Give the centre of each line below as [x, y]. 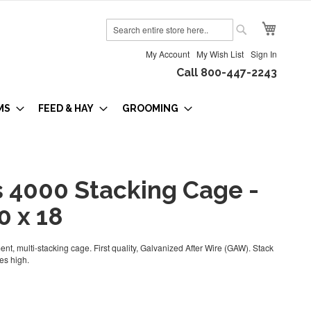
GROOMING [150, 108]
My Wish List [220, 53]
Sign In [264, 53]
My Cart [291, 24]
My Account [168, 53]
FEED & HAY [66, 108]
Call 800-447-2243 [227, 73]
